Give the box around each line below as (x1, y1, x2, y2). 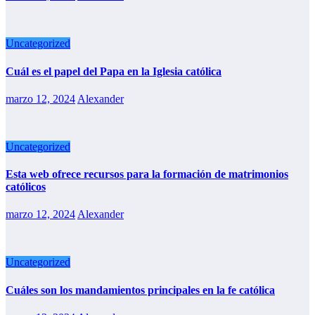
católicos (6, 181, 46, 193)
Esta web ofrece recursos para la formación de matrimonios (6, 168, 288, 181)
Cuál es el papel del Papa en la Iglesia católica (6, 65, 221, 77)
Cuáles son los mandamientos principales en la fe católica (6, 283, 275, 296)
